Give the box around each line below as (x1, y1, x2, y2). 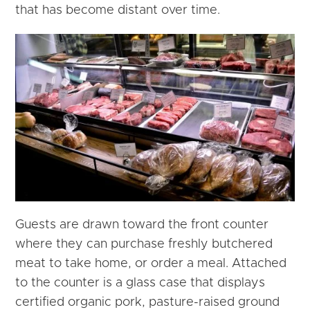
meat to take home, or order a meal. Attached (15, 257, 287, 271)
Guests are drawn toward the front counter (15, 219, 269, 232)
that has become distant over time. (15, 4, 221, 17)
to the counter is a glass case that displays (15, 277, 266, 290)
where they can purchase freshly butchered (15, 238, 273, 251)
